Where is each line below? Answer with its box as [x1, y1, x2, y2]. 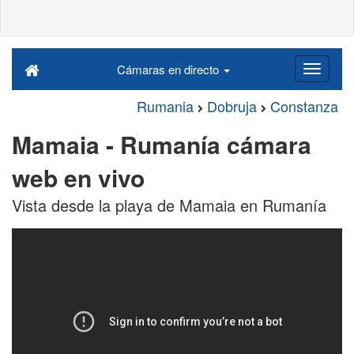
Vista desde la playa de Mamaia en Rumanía [12, 194, 326, 217]
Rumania [137, 96, 194, 116]
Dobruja [207, 96, 257, 116]
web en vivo [12, 160, 145, 194]
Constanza [270, 96, 338, 116]
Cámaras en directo [116, 61, 222, 77]
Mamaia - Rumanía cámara [12, 127, 311, 161]
